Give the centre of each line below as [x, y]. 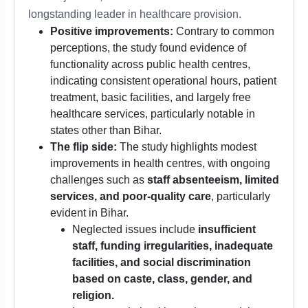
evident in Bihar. [89, 213]
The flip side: [84, 147]
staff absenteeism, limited [213, 180]
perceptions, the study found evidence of [148, 48]
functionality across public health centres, [150, 65]
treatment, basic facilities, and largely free [151, 98]
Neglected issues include [135, 230]
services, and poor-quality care [131, 197]
